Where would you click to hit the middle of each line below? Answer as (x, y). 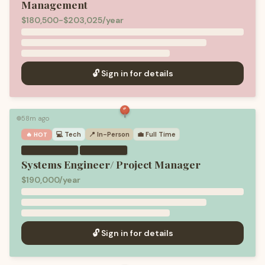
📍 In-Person (109, 134)
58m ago (35, 118)
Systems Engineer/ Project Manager (111, 164)
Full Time (161, 134)
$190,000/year (51, 180)
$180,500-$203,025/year (72, 20)
